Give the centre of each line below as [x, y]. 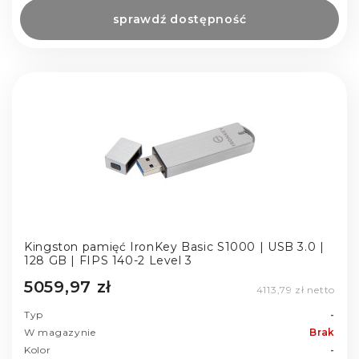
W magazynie [60, 333]
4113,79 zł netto [295, 290]
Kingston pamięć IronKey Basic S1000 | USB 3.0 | [174, 246]
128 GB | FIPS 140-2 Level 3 [108, 260]
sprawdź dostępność [179, 19]
